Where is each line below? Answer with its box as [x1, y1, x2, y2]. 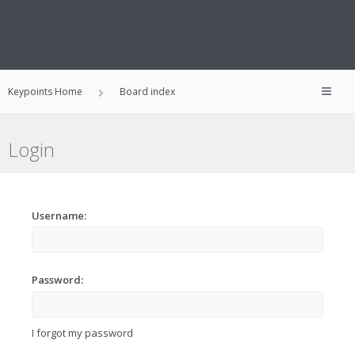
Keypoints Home [8, 85, 82, 98]
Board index [120, 85, 175, 98]
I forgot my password [32, 325, 133, 340]
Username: [32, 208, 86, 223]
